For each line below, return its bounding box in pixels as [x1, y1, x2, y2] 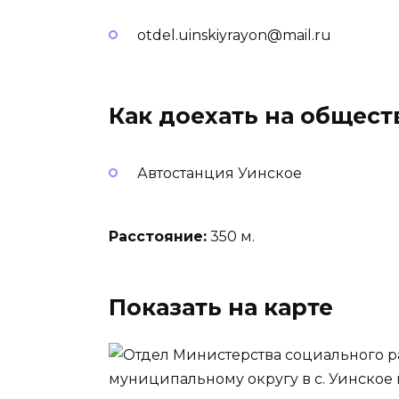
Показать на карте [109, 293, 333, 321]
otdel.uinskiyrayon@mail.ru [137, 27, 331, 44]
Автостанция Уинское [137, 165, 302, 183]
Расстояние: [109, 227, 207, 245]
